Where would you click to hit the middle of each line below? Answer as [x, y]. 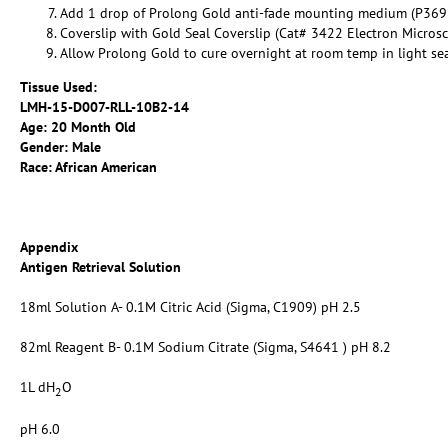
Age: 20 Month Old [78, 126]
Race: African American [88, 166]
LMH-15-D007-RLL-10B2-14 [104, 106]
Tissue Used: [58, 86]
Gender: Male [60, 146]
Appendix [49, 246]
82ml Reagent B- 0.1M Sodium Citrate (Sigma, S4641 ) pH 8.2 [205, 346]
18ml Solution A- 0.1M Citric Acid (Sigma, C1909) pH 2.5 [190, 306]
